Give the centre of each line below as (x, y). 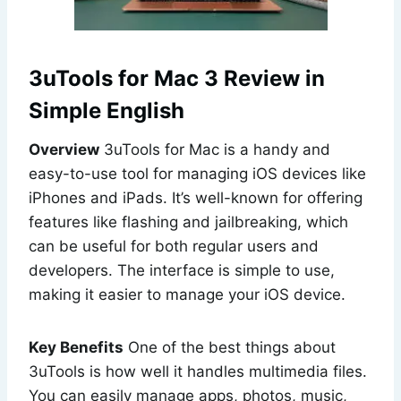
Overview (64, 149)
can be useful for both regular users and (174, 246)
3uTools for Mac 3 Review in (177, 78)
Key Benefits (76, 347)
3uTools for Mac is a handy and (215, 149)
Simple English (107, 110)
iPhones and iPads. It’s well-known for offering (196, 197)
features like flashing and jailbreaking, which (188, 222)
